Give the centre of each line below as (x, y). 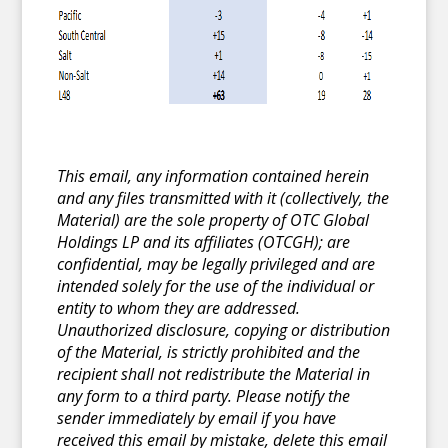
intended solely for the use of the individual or (216, 285)
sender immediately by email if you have (197, 417)
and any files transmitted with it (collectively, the (223, 197)
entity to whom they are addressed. (179, 307)
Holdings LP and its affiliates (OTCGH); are (204, 241)
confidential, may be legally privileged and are (216, 263)
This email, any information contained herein (213, 175)
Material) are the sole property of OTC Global (213, 219)
